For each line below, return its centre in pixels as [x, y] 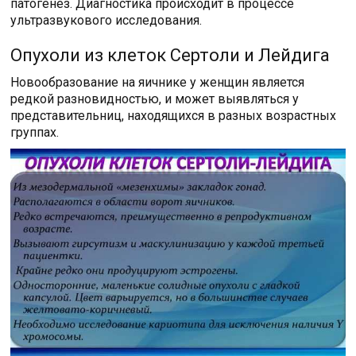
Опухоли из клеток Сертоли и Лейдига [170, 56]
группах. [35, 133]
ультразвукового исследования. [106, 21]
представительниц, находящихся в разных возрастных [174, 116]
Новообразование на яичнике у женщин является [158, 83]
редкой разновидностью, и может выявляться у [155, 99]
